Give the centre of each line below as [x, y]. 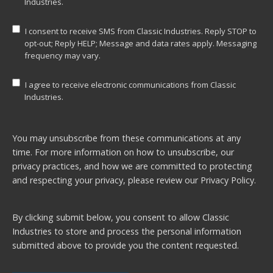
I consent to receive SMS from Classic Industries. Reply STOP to [141, 31]
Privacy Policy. [228, 180]
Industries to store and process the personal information [127, 232]
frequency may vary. [62, 56]
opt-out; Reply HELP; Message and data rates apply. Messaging [140, 44]
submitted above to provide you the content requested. [126, 246]
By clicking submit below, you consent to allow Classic [121, 218]
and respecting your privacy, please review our [106, 180]
